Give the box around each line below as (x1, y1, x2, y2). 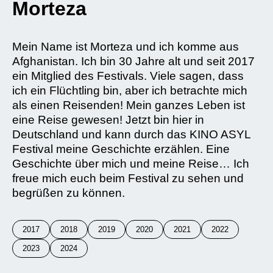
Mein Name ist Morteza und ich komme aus (12, 40, 239, 53)
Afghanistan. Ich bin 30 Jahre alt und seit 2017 (12, 55, 255, 68)
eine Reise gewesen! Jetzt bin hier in (12, 113, 204, 126)
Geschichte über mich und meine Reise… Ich (12, 157, 249, 170)
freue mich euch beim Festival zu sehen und (12, 172, 244, 185)
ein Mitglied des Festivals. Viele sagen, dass (12, 69, 244, 82)
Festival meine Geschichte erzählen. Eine (12, 143, 230, 155)
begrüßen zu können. (12, 186, 125, 199)
